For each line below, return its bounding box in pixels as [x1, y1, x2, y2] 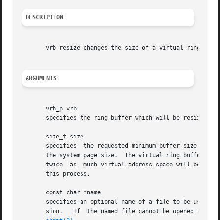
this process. [22, 170, 91, 178]
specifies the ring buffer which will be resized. [22, 114, 211, 122]
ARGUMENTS [26, 75, 57, 82]
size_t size [22, 133, 84, 140]
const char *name [22, 189, 101, 196]
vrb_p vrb [22, 105, 77, 112]
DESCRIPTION [26, 14, 64, 21]
